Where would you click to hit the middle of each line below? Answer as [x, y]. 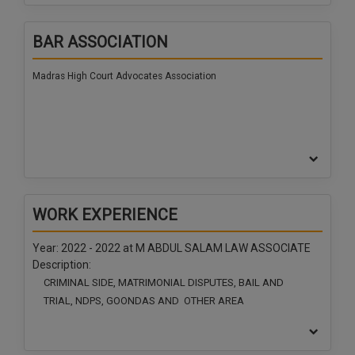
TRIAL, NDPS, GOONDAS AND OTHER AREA [145, 301]
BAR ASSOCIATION [100, 42]
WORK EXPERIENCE [105, 215]
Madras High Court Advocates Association [124, 76]
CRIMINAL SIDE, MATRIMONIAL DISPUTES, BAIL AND [164, 283]
